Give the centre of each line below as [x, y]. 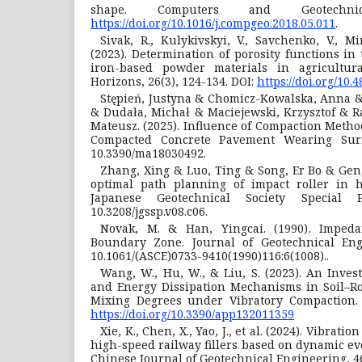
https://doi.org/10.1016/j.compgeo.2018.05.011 [213, 23]
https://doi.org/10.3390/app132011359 [192, 314]
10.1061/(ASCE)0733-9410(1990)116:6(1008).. [210, 255]
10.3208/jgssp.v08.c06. [149, 211]
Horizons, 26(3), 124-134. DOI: [174, 81]
